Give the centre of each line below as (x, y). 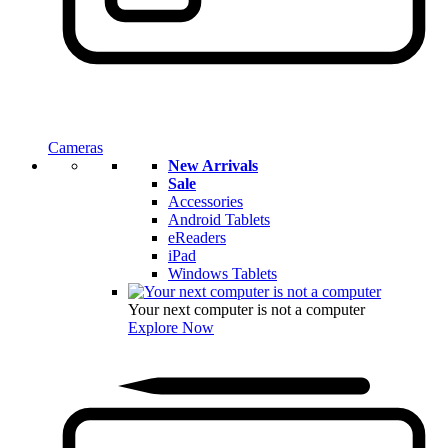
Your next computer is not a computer (246, 310)
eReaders (197, 238)
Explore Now (171, 328)
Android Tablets (219, 220)
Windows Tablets (222, 274)
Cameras (75, 148)
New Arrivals (213, 166)
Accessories (205, 202)
